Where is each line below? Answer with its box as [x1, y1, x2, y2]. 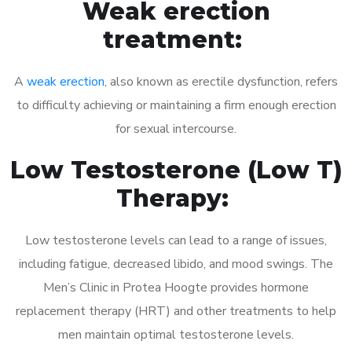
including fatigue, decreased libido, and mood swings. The [19, 255, 333, 273]
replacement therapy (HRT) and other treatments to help [16, 302, 336, 320]
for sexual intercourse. [115, 119, 236, 137]
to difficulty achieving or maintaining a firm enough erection [16, 96, 336, 114]
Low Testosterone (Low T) [9, 155, 343, 185]
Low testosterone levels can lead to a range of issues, [25, 231, 327, 249]
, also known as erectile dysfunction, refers [104, 72, 338, 90]
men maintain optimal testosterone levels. [58, 325, 294, 343]
